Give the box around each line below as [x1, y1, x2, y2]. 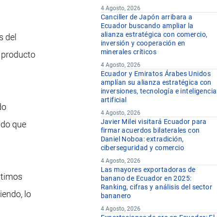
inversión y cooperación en [100, 39, 186, 47]
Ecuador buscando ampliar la [100, 22, 194, 30]
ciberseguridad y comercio [100, 144, 185, 152]
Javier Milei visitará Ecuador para [100, 118, 207, 126]
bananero [100, 192, 131, 200]
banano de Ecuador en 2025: [100, 174, 192, 183]
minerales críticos [100, 48, 157, 56]
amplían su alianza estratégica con [100, 78, 212, 87]
